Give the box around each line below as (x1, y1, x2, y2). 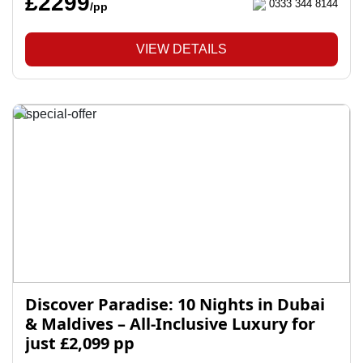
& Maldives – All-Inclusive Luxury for (25, 313, 315, 335)
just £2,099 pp (25, 332, 135, 354)
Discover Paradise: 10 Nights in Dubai (25, 293, 325, 315)
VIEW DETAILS (136, 42, 227, 56)
